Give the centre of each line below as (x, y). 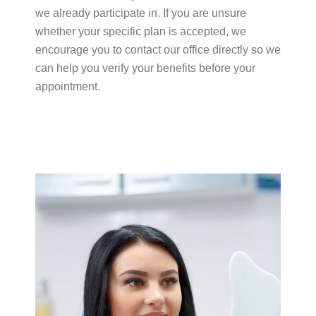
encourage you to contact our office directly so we (158, 50)
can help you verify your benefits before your (145, 68)
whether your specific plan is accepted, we (141, 32)
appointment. (68, 87)
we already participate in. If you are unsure (141, 13)
